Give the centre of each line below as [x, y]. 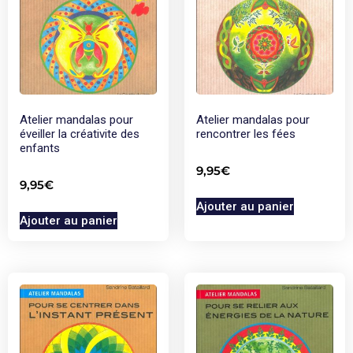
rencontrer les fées [246, 134]
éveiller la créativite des [80, 134]
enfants [40, 148]
